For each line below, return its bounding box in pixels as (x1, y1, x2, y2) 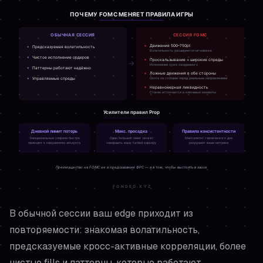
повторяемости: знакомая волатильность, (9, 224, 200, 237)
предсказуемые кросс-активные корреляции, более (9, 240, 246, 253)
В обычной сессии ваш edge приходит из (9, 207, 193, 220)
